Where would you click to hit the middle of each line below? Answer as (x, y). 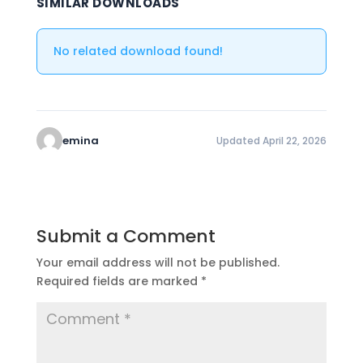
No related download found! (138, 51)
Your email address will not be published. (158, 263)
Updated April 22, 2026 (272, 140)
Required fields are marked (118, 281)
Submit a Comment (126, 236)
